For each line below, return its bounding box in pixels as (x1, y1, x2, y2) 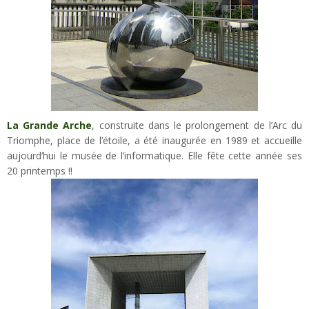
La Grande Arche (7, 118, 92, 132)
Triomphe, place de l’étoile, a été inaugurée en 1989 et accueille (7, 133, 302, 147)
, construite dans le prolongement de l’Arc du (92, 118, 303, 132)
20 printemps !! (7, 163, 72, 177)
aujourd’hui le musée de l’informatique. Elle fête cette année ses (7, 148, 302, 162)
